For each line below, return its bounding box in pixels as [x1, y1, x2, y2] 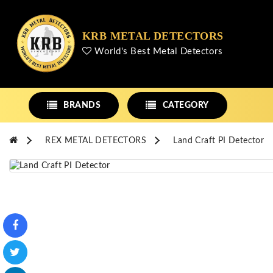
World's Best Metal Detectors [91, 46, 222, 56]
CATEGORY [162, 101, 209, 110]
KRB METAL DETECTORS [82, 29, 224, 42]
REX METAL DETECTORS [45, 136, 147, 145]
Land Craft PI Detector [173, 136, 264, 145]
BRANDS [63, 101, 101, 110]
